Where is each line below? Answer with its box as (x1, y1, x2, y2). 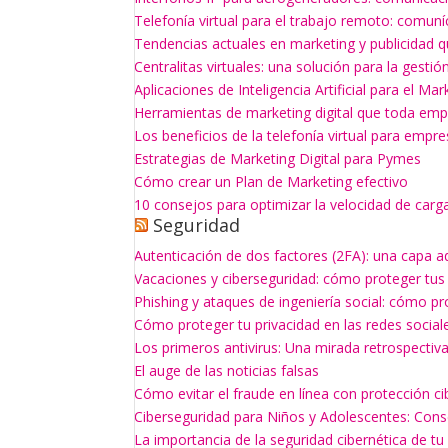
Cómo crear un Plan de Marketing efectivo (134, 172, 409, 192)
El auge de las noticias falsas (134, 361, 320, 381)
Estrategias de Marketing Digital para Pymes (134, 149, 422, 169)
